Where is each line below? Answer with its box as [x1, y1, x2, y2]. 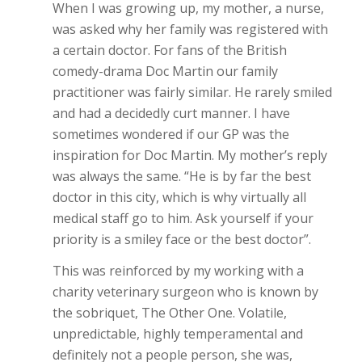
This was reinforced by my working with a [52, 262, 304, 280]
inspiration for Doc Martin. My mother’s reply [52, 145, 327, 164]
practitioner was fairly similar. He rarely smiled [52, 82, 332, 101]
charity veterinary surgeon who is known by [52, 283, 318, 301]
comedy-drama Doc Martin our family [52, 61, 278, 80]
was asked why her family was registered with [52, 19, 328, 38]
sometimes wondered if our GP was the [52, 124, 289, 143]
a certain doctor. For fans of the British [52, 40, 287, 59]
